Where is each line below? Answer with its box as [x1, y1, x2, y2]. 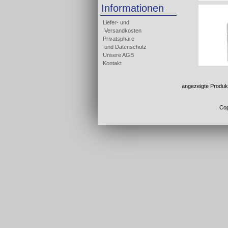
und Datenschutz [103, 44, 147, 50]
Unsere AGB [103, 52, 134, 58]
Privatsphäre [103, 36, 134, 42]
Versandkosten [103, 27, 141, 34]
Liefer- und [103, 19, 129, 25]
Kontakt [103, 60, 122, 66]
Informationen [101, 3, 164, 14]
